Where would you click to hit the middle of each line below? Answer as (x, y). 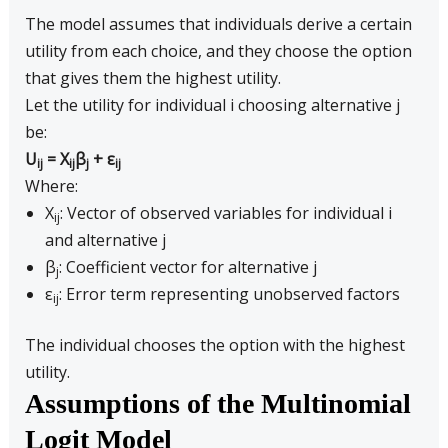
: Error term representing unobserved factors (229, 294)
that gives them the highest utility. (152, 78)
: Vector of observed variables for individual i (225, 213)
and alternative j (105, 240)
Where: (51, 186)
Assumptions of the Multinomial (217, 403)
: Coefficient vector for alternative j (187, 267)
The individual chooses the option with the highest (214, 345)
